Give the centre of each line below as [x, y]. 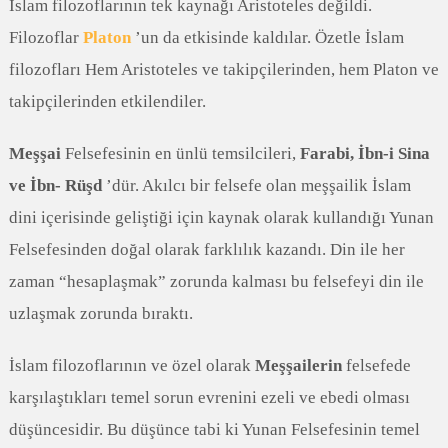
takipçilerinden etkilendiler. [107, 101]
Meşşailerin [298, 365]
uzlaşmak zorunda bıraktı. [100, 313]
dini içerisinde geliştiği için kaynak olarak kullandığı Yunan [221, 217]
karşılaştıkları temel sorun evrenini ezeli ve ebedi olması [209, 397]
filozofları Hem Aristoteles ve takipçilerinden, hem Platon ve [223, 69]
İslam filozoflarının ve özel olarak [131, 365]
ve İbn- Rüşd [57, 185]
